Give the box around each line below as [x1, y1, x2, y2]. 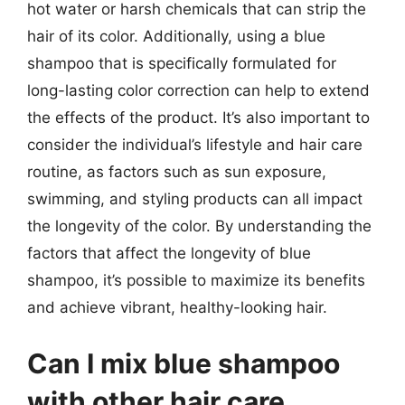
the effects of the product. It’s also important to [27, 108, 370, 127]
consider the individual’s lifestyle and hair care [27, 136, 363, 154]
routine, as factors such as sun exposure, [27, 163, 326, 181]
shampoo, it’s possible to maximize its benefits [27, 271, 365, 289]
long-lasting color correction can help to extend [27, 81, 370, 99]
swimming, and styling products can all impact [27, 190, 363, 208]
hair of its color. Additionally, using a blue [27, 27, 325, 45]
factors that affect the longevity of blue [27, 244, 311, 262]
